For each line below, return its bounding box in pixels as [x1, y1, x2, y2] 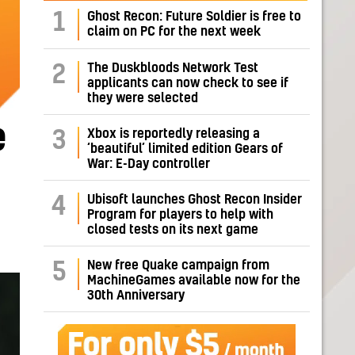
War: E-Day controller [87, 158, 210, 171]
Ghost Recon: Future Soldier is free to [87, 10, 301, 24]
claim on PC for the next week [87, 25, 261, 39]
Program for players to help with [87, 208, 273, 222]
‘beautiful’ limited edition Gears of [87, 143, 283, 156]
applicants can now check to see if [87, 77, 288, 90]
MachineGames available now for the [87, 274, 300, 288]
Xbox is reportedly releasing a [87, 128, 260, 141]
